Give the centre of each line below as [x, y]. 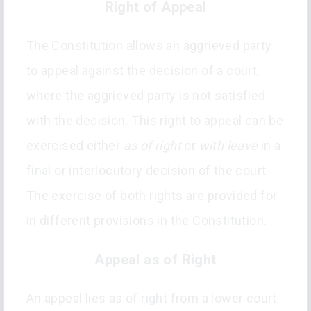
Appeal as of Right [155, 260]
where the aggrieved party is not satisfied [146, 96]
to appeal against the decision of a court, [143, 71]
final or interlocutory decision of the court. [148, 171]
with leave [230, 146]
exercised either [75, 146]
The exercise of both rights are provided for [152, 196]
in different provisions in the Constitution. [146, 221]
